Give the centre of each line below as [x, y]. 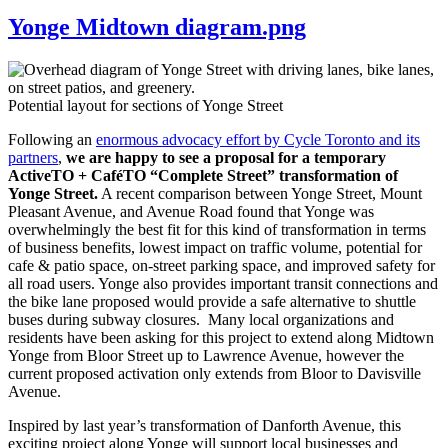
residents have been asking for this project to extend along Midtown [221, 338]
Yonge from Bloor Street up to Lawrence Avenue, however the [206, 356]
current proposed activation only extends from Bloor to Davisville [214, 374]
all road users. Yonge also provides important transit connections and [223, 284]
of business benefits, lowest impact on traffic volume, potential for [215, 248]
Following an [52, 140]
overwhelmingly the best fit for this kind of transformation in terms [217, 230]
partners [33, 158]
